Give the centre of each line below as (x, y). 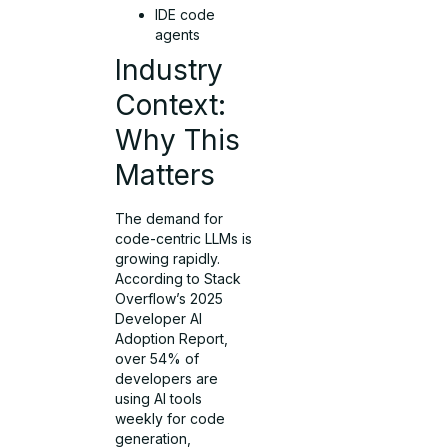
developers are (167, 378)
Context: (171, 104)
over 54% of (157, 358)
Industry (169, 69)
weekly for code (170, 418)
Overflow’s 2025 (169, 298)
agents (178, 34)
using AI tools (159, 398)
